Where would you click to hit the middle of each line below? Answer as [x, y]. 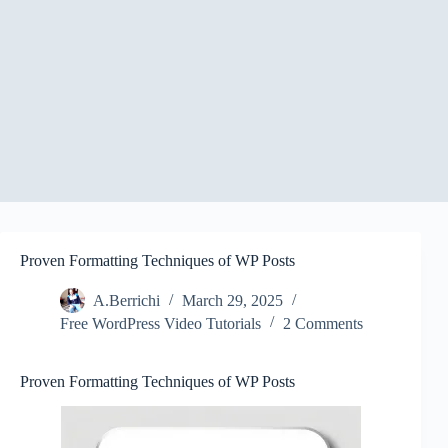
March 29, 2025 [232, 301]
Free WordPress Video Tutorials [160, 323]
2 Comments [323, 323]
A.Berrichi [126, 301]
